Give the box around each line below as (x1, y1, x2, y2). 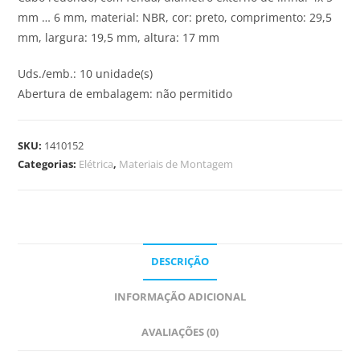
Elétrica (79, 156, 114, 171)
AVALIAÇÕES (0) (141, 325, 219, 339)
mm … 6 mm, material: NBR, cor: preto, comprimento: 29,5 (18, 9, 333, 25)
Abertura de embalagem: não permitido (18, 85, 233, 101)
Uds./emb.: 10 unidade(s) (18, 65, 153, 81)
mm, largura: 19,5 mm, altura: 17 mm (18, 29, 220, 45)
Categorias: (18, 156, 80, 171)
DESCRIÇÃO (151, 254, 209, 268)
